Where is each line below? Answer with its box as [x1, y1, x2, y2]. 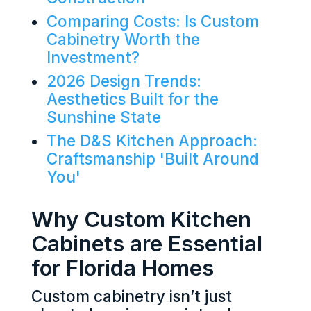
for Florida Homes [31, 255, 214, 282]
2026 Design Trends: [47, 72, 202, 91]
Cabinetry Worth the [47, 30, 201, 49]
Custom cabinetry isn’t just [31, 287, 232, 306]
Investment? [47, 48, 140, 67]
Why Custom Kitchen [31, 206, 251, 233]
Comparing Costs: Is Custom [47, 12, 260, 31]
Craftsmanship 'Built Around [47, 149, 260, 169]
